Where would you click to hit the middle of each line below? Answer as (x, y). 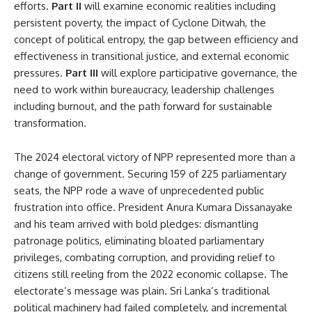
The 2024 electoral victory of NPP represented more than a (155, 157)
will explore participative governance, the (198, 72)
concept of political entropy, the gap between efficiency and (156, 39)
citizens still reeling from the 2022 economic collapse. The (151, 274)
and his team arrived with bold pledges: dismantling (136, 224)
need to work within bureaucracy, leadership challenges (144, 89)
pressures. (40, 72)
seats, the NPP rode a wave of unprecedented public (139, 190)
